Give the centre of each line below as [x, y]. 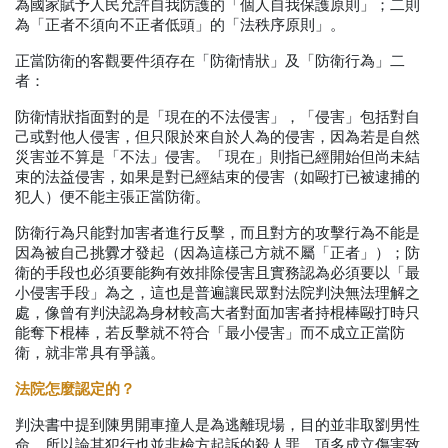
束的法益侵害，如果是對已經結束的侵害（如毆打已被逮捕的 [217, 177]
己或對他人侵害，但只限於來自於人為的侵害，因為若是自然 [217, 137]
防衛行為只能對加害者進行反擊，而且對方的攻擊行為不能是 [217, 233]
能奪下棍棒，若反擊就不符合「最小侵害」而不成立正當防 [210, 333]
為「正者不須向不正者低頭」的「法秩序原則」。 [180, 25]
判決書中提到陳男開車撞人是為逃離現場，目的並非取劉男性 [217, 425]
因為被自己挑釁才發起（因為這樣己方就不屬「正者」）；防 [217, 253]
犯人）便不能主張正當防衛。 [112, 197]
